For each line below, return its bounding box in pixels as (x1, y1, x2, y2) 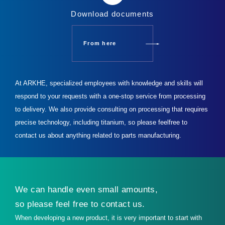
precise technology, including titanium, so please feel (15, 119, 169, 127)
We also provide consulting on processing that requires (49, 105, 208, 114)
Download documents (71, 10, 154, 19)
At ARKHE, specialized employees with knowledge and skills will (15, 79, 203, 87)
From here (83, 40, 117, 47)
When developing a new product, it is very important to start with (15, 214, 202, 222)
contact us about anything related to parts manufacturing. (15, 132, 182, 140)
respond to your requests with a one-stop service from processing (15, 92, 206, 100)
